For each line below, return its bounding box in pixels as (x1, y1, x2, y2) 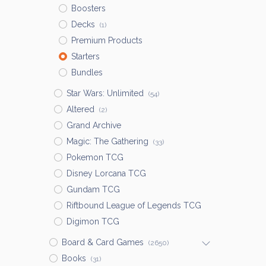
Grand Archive (66, 121, 121, 130)
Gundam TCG (66, 185, 120, 194)
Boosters (71, 4, 106, 13)
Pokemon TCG (66, 153, 123, 162)
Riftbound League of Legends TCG (66, 201, 201, 210)
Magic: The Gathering (66, 137, 148, 146)
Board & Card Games (61, 237, 144, 247)
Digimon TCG (66, 217, 119, 226)
